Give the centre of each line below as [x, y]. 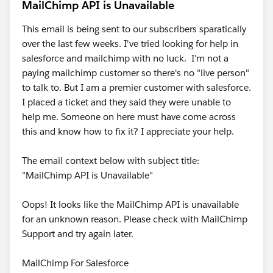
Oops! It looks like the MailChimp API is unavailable [130, 205]
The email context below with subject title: [111, 161]
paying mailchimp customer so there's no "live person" [136, 73]
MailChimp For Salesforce [75, 263]
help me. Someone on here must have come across [129, 117]
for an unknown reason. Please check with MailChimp [135, 219]
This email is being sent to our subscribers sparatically [134, 29]
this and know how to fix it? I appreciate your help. [128, 132]
